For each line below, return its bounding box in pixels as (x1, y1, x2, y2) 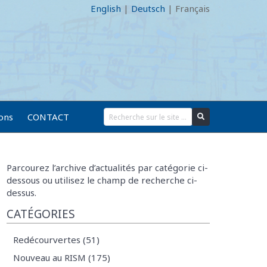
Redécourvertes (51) (13, 233, 100, 246)
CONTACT (27, 111, 69, 123)
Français (175, 2, 210, 14)
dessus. (6, 187, 36, 198)
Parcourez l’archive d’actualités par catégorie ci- (6, 162, 208, 173)
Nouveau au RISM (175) (13, 251, 110, 263)
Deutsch (131, 2, 165, 14)
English (91, 2, 121, 14)
